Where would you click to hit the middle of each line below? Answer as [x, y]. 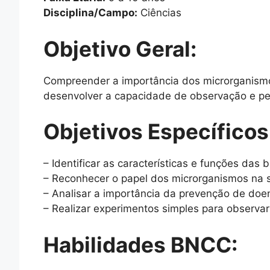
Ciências [159, 13]
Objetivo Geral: [120, 49]
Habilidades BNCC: [140, 244]
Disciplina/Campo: [90, 13]
